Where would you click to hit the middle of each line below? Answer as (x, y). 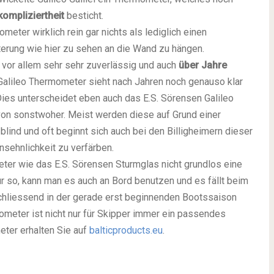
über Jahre (203, 65)
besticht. (84, 15)
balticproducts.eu (126, 230)
